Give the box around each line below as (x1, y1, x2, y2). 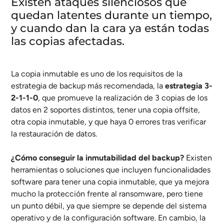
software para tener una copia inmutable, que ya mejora (11, 176, 209, 186)
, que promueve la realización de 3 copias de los (38, 92, 207, 102)
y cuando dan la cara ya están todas (11, 21, 209, 35)
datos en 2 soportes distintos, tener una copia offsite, (11, 104, 200, 114)
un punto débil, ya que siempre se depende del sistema (11, 200, 206, 210)
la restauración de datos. (11, 128, 97, 138)
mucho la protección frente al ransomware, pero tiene (11, 188, 203, 198)
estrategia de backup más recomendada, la (11, 80, 165, 90)
